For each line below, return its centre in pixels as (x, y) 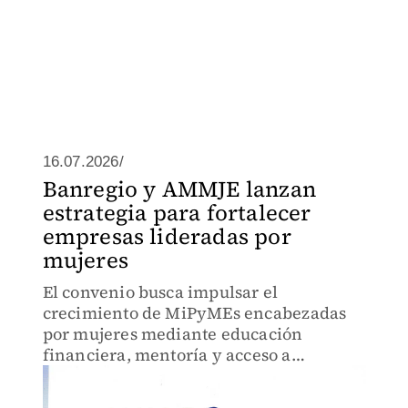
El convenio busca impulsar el (160, 292)
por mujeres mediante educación (173, 334)
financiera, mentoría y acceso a (167, 355)
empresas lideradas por (167, 236)
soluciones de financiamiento (160, 376)
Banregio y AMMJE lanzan (179, 189)
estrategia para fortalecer (177, 213)
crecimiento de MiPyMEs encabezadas (194, 313)
